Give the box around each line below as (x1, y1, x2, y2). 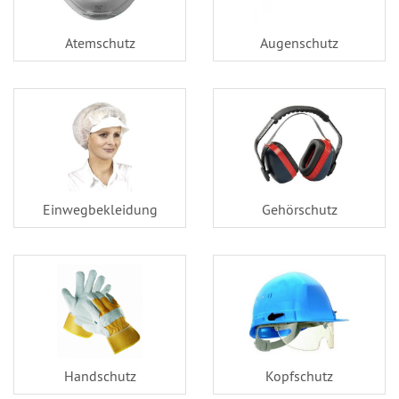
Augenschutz (260, 34, 338, 53)
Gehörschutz (261, 200, 338, 219)
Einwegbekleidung (42, 200, 158, 219)
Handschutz (63, 367, 136, 386)
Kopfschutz (265, 367, 333, 386)
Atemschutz (64, 34, 135, 53)
